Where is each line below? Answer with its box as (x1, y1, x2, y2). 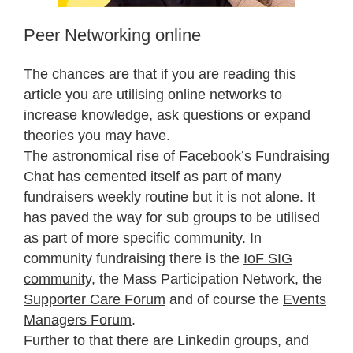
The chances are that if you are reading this (24, 66, 296, 83)
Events (283, 292, 326, 308)
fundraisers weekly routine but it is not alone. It (24, 189, 315, 206)
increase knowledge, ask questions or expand (24, 107, 310, 124)
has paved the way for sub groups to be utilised (24, 210, 320, 226)
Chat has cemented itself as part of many (24, 169, 281, 185)
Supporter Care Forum (24, 292, 165, 308)
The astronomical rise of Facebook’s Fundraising (24, 148, 329, 165)
